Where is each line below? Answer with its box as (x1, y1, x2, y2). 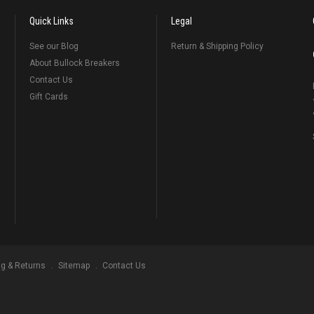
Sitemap (58, 261, 90, 271)
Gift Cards (29, 92, 69, 102)
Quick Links (29, 15, 74, 27)
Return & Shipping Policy (170, 41, 264, 51)
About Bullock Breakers (29, 58, 121, 68)
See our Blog (29, 41, 79, 51)
